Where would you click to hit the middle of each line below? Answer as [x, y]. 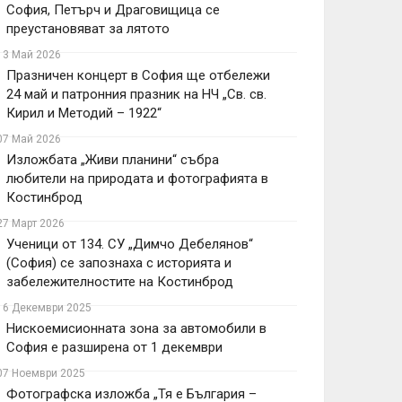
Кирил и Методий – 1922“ [84, 113]
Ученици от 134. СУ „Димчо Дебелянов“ [130, 244]
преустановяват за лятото [88, 29]
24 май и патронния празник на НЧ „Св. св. [136, 94]
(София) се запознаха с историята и [119, 263]
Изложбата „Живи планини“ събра [113, 160]
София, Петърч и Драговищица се [113, 10]
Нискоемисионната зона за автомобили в [136, 328]
